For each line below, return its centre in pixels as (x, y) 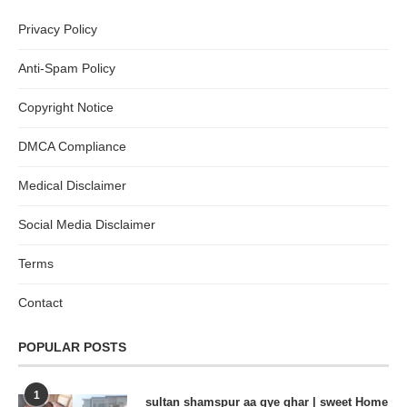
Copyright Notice (66, 107)
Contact (40, 302)
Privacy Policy (58, 29)
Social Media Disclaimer (87, 224)
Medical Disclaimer (72, 185)
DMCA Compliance (72, 146)
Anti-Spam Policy (67, 68)
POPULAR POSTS (72, 347)
